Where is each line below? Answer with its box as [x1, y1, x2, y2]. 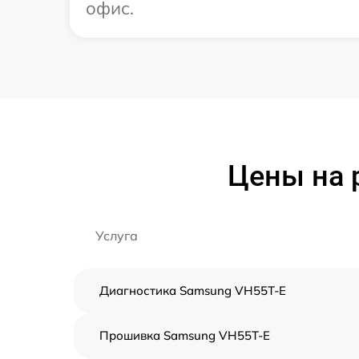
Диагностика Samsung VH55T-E [99, 283, 286, 299]
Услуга [95, 228, 138, 244]
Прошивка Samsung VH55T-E [99, 328, 270, 344]
